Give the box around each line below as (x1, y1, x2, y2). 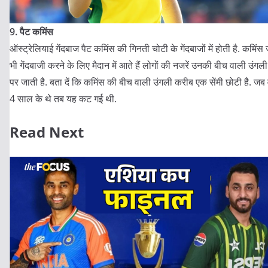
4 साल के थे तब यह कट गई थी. (10, 92, 117, 105)
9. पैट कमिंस (10, 25, 53, 38)
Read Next (10, 121, 84, 142)
